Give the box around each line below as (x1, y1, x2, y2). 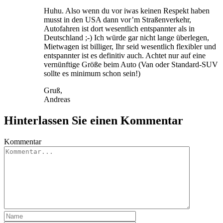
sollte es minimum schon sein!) (44, 69, 140, 78)
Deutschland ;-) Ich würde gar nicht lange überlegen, (44, 33, 209, 42)
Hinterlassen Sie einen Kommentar (4, 113, 183, 127)
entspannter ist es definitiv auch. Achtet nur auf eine (44, 51, 206, 60)
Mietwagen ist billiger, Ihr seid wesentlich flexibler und (44, 42, 216, 51)
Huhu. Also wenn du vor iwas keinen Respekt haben (44, 6, 210, 15)
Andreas (44, 95, 70, 104)
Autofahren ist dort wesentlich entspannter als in (44, 24, 195, 33)
